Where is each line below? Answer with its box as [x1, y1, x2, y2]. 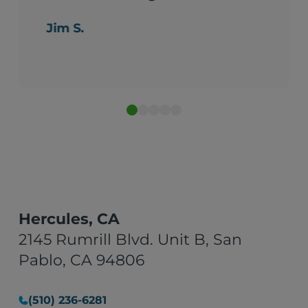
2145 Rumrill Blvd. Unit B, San [19, 230, 243, 250]
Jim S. [46, 21, 85, 36]
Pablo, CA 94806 [19, 251, 145, 270]
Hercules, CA [19, 210, 120, 229]
